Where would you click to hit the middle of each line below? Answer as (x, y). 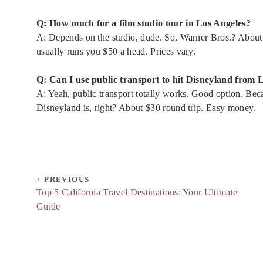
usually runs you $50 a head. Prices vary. (116, 52)
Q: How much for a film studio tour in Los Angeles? (144, 23)
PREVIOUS (67, 180)
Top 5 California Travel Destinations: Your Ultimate (137, 193)
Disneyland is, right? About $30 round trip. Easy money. (146, 108)
